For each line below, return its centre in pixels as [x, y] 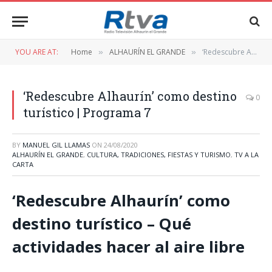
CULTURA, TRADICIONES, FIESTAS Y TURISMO [159, 155]
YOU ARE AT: [37, 52]
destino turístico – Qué [102, 223]
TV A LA [246, 155]
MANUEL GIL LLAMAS [56, 145]
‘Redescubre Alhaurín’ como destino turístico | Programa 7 [227, 52]
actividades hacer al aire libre [128, 246]
